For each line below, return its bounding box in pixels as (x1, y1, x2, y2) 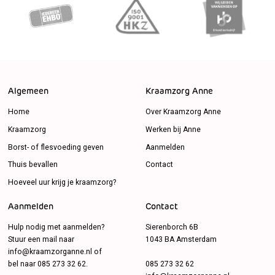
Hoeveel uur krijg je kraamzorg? (7, 178, 116, 187)
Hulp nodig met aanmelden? (7, 223, 104, 232)
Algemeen (7, 88, 48, 96)
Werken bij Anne (145, 125, 201, 134)
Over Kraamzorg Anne (145, 107, 221, 117)
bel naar (7, 260, 37, 269)
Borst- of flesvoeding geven (7, 142, 104, 152)
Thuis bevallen (7, 160, 58, 169)
